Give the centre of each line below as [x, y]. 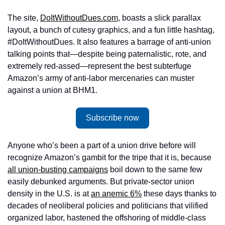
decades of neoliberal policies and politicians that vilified [108, 206]
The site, [24, 18]
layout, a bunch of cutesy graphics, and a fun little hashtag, [111, 30]
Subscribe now [113, 118]
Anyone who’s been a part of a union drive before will [102, 145]
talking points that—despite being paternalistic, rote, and [107, 54]
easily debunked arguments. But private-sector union [101, 182]
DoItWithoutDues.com [79, 18]
